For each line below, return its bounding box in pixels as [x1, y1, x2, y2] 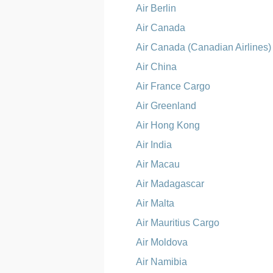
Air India [136, 140, 172, 150]
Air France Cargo [136, 81, 211, 91]
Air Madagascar [136, 179, 205, 189]
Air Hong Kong [136, 120, 200, 130]
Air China [136, 62, 177, 72]
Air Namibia [136, 257, 188, 267]
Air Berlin [136, 3, 177, 13]
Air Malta [136, 198, 175, 208]
